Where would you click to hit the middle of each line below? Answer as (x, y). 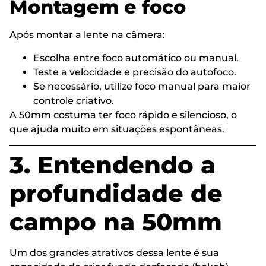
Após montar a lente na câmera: (87, 35)
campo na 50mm (116, 222)
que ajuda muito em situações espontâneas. (117, 129)
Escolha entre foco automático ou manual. (136, 58)
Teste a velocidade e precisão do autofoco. (135, 72)
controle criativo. (74, 100)
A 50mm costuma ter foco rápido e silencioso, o (123, 115)
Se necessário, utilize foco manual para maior (142, 86)
